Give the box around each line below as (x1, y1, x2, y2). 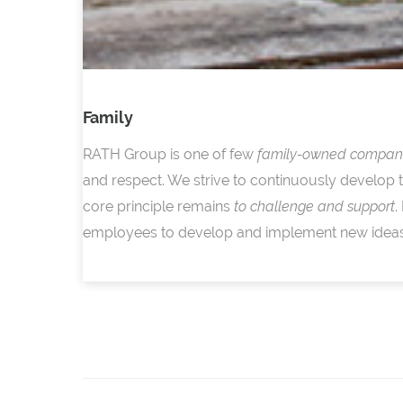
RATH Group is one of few (83, 146, 257, 164)
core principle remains (83, 198, 234, 216)
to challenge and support (234, 198, 395, 216)
